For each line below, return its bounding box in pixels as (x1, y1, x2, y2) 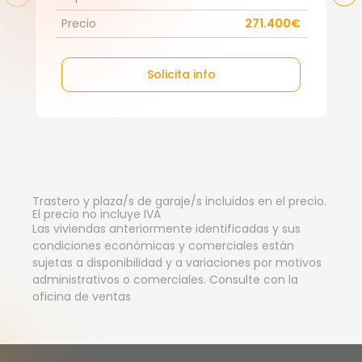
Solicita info (146, 66, 216, 83)
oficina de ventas (32, 288, 131, 305)
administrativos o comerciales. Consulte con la (32, 271, 298, 288)
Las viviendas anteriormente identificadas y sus (32, 221, 301, 238)
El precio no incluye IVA (32, 206, 161, 223)
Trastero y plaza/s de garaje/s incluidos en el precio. (32, 193, 326, 210)
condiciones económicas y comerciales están (32, 238, 294, 255)
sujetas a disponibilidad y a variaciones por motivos (32, 255, 322, 271)
